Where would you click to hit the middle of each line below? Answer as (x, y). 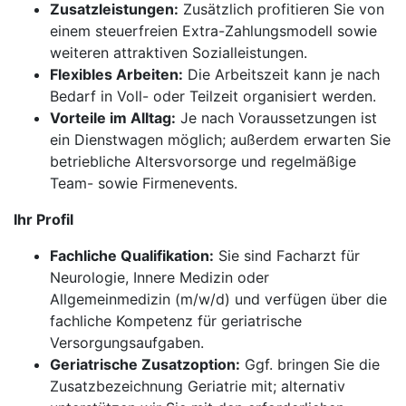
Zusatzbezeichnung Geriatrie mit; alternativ (198, 386)
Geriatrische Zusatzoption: (145, 364)
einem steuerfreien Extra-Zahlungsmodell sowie (213, 31)
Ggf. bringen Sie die (310, 364)
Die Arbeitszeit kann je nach (281, 74)
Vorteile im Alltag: (113, 118)
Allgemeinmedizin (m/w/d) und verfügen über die (218, 299)
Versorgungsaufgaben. (127, 343)
